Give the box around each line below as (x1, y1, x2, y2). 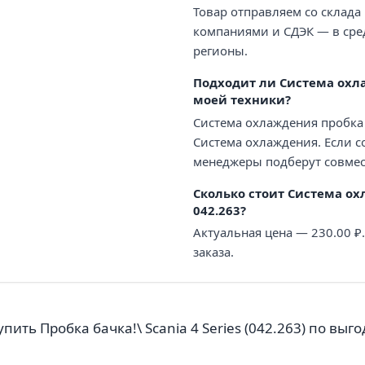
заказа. (192, 243, 234, 260)
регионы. (192, 42, 248, 59)
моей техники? (192, 91, 291, 108)
